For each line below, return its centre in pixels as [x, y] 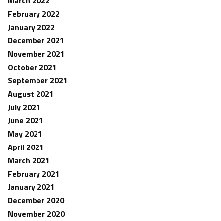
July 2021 [24, 107]
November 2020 [36, 214]
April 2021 [26, 147]
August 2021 [31, 94]
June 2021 [26, 120]
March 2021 [29, 160]
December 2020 [36, 200]
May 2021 [25, 134]
